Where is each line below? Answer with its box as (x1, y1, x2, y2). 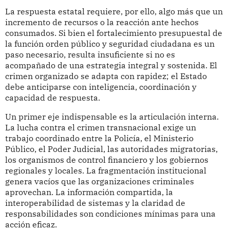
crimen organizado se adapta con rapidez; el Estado (5, 71, 207, 82)
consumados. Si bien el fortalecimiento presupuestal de (5, 28, 222, 39)
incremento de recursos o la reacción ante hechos (5, 17, 199, 28)
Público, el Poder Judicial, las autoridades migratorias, (5, 143, 218, 154)
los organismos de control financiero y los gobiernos (5, 154, 208, 165)
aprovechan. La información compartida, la (5, 186, 173, 197)
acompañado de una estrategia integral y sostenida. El (5, 60, 217, 71)
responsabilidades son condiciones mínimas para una (5, 208, 216, 219)
